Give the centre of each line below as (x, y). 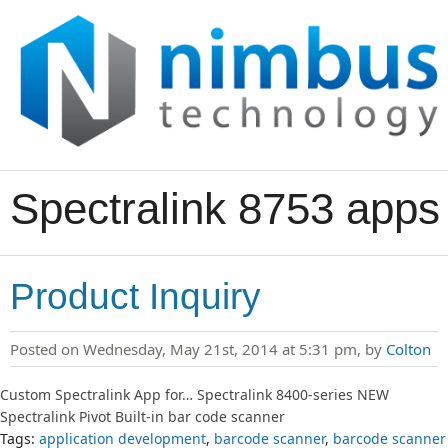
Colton (408, 348)
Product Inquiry (135, 296)
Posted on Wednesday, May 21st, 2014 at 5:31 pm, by (198, 348)
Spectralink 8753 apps (225, 208)
